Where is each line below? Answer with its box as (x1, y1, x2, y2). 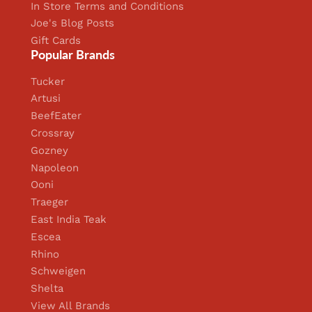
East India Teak (31, 213, 107, 226)
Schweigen (31, 265, 86, 278)
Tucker (31, 75, 65, 88)
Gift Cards (31, 34, 81, 47)
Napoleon (31, 161, 79, 174)
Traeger (31, 196, 69, 209)
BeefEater (31, 109, 82, 123)
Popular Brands (31, 47, 116, 63)
